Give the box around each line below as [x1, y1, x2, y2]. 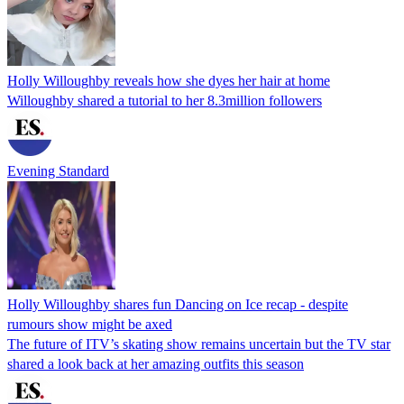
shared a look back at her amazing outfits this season [7, 355, 304, 372]
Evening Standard [7, 162, 109, 179]
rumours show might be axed [7, 316, 172, 332]
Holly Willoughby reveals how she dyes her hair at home [7, 72, 330, 88]
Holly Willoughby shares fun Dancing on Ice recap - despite [7, 296, 348, 312]
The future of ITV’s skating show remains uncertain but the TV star [7, 335, 390, 352]
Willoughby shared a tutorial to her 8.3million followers [7, 92, 322, 108]
